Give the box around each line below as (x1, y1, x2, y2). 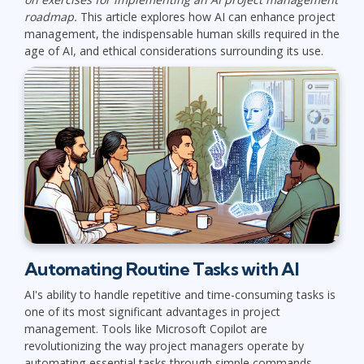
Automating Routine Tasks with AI (24, 257, 298, 280)
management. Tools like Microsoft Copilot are (24, 321, 267, 337)
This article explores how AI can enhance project (77, 8, 336, 24)
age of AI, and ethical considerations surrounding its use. (24, 42, 323, 58)
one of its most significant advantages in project (24, 304, 280, 320)
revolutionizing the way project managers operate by (24, 338, 304, 354)
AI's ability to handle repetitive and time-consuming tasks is (24, 287, 336, 303)
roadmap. (24, 8, 77, 24)
